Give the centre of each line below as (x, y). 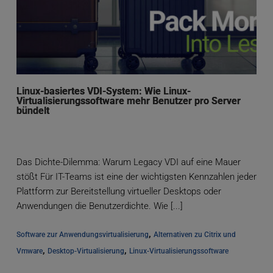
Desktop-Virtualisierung (86, 251)
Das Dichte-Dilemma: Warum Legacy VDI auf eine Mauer (128, 162)
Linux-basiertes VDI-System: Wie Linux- (103, 91)
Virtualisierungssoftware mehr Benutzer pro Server (128, 101)
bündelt (33, 111)
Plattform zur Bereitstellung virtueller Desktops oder (119, 192)
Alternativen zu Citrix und (194, 235)
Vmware (29, 251)
